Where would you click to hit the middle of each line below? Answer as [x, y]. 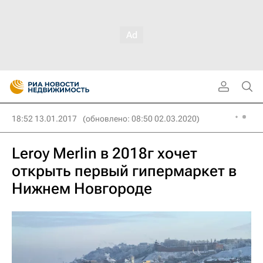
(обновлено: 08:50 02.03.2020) [141, 119]
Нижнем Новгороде [82, 188]
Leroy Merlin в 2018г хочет [104, 153]
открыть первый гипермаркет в [124, 171]
